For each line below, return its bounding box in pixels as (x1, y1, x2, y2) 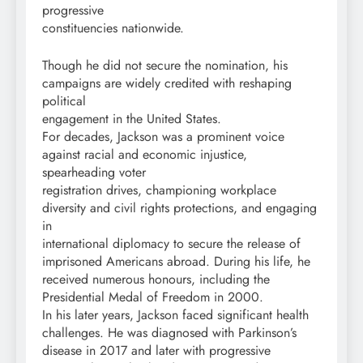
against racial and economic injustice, (42, 145, 247, 164)
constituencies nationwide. (42, 19, 184, 38)
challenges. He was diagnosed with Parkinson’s (42, 323, 297, 343)
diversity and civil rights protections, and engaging (42, 199, 317, 218)
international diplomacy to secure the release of (42, 234, 301, 254)
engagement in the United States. (42, 109, 221, 129)
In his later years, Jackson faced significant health (42, 305, 309, 325)
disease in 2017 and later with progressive (42, 341, 271, 361)
